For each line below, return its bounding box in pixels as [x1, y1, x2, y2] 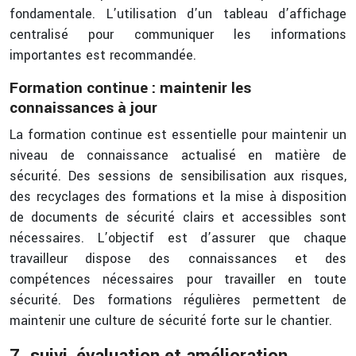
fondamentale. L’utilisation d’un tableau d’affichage [10, 5, 346, 23]
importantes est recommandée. [10, 46, 196, 64]
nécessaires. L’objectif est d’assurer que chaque [10, 229, 346, 247]
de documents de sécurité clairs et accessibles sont [10, 208, 346, 226]
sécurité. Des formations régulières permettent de [10, 291, 346, 309]
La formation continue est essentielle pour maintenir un [10, 126, 346, 144]
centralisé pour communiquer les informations [10, 25, 346, 44]
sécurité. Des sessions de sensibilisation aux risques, [10, 167, 346, 185]
